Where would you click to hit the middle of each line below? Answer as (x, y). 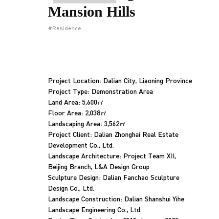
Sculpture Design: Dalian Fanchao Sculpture (114, 177)
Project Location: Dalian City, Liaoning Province (120, 80)
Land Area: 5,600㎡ (76, 102)
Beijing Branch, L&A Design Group (99, 166)
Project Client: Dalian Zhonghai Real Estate (113, 134)
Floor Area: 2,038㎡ (77, 112)
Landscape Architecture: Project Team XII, (112, 155)
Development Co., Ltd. (81, 145)
